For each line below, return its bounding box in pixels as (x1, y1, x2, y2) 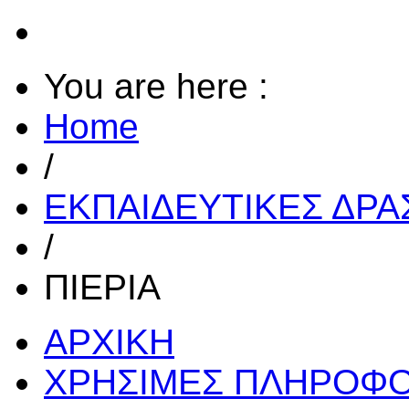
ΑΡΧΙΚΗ (44, 322, 174, 362)
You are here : (44, 67, 268, 107)
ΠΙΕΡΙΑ (44, 267, 161, 308)
